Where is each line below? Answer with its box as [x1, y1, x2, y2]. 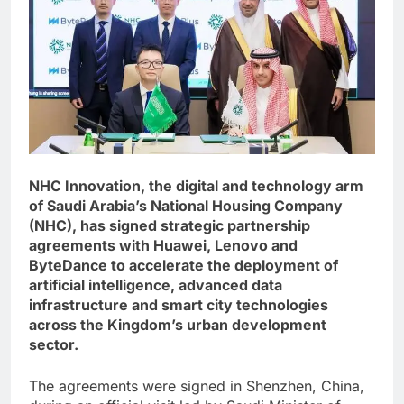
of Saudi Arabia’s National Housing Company [29, 197, 343, 216]
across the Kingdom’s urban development [29, 316, 326, 335]
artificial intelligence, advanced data [29, 276, 282, 295]
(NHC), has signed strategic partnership [29, 216, 310, 235]
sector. [29, 335, 78, 354]
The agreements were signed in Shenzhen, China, [29, 377, 364, 396]
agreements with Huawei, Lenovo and [29, 236, 298, 255]
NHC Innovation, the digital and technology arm [29, 177, 363, 196]
